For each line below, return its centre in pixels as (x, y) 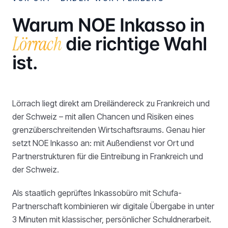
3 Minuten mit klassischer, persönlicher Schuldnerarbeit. (112, 219)
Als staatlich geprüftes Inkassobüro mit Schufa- (97, 193)
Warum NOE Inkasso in (109, 25)
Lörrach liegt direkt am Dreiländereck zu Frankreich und (111, 103)
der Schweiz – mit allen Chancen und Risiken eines (103, 117)
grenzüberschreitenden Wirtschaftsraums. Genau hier (109, 130)
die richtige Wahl (134, 44)
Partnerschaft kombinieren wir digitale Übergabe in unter (113, 206)
